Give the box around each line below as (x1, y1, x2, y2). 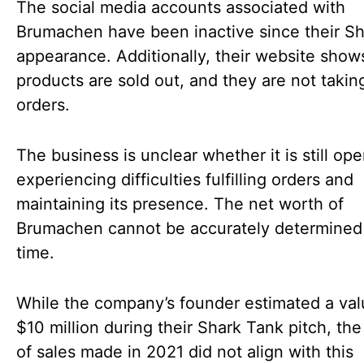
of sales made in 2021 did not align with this (16, 342, 353, 362)
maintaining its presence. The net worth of (16, 194, 344, 214)
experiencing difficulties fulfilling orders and (16, 170, 353, 189)
